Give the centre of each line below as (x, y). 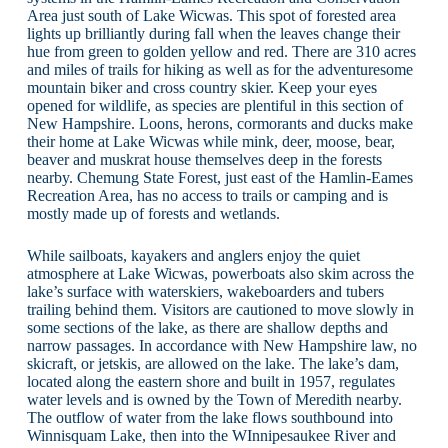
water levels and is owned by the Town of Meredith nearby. (214, 399)
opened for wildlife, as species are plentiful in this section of (214, 105)
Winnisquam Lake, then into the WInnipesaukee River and (211, 435)
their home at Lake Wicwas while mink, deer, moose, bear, (210, 141)
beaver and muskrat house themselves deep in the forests (204, 159)
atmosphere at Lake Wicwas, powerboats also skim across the (220, 273)
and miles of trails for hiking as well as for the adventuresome (219, 69)
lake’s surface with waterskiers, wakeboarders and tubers (205, 291)
